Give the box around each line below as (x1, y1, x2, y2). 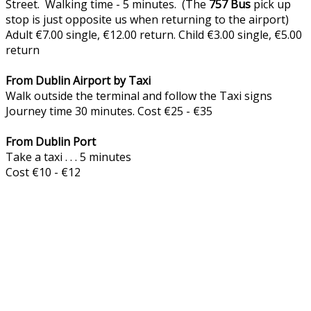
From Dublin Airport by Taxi (6, 73, 151, 89)
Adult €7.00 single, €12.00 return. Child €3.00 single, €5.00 (6, 27, 302, 43)
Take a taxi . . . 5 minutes (6, 149, 131, 165)
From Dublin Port (6, 134, 96, 150)
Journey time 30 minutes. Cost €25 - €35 (6, 103, 212, 119)
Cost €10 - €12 (6, 165, 81, 180)
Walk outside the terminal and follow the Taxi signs (6, 88, 275, 104)
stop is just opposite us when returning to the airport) (6, 12, 289, 28)
